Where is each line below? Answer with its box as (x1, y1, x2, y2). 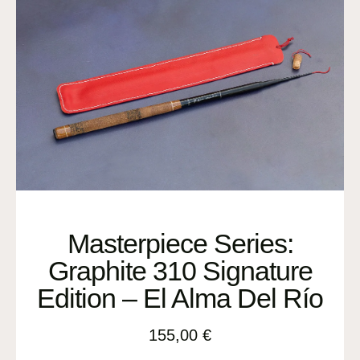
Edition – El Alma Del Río (37, 283, 323, 314)
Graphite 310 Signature (47, 256, 313, 287)
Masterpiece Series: (67, 228, 293, 260)
